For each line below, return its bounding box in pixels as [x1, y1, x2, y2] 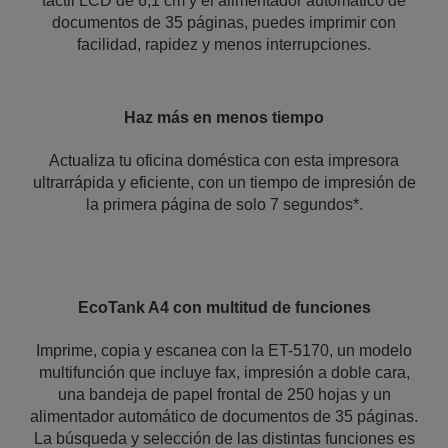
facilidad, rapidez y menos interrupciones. [77, 36, 371, 53]
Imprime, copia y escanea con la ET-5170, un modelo [36, 342, 412, 359]
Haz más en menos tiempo [124, 109, 324, 126]
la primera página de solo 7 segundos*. [85, 196, 363, 213]
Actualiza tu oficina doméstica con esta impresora [49, 152, 399, 169]
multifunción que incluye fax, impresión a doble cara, [38, 364, 410, 381]
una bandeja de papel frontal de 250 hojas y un [57, 386, 391, 403]
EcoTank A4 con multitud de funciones [77, 299, 371, 316]
